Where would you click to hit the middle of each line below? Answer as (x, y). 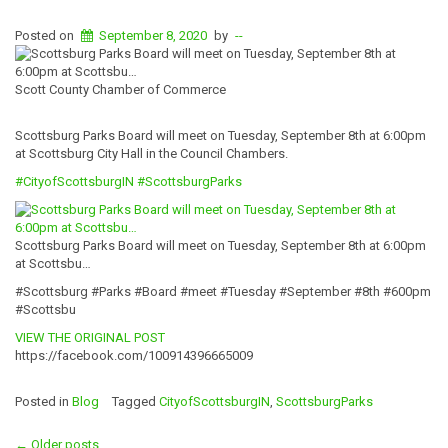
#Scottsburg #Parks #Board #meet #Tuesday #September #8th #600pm (223, 291)
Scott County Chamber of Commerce (120, 89)
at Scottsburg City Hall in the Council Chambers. (151, 153)
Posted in (43, 401)
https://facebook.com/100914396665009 (134, 355)
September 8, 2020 (153, 35)
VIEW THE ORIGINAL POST (90, 337)
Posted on (46, 35)
